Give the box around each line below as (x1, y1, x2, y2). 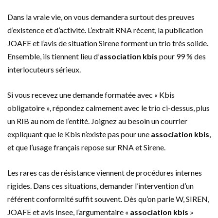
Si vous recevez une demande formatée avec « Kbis (7, 90, 175, 99)
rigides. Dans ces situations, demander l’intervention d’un (7, 181, 194, 190)
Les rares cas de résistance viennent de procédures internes (7, 167, 202, 177)
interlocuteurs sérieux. (7, 64, 81, 74)
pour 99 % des (158, 51, 206, 61)
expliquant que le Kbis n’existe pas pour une (7, 129, 151, 139)
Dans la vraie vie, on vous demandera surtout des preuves (7, 12, 195, 21)
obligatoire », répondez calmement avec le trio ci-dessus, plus (7, 103, 210, 112)
